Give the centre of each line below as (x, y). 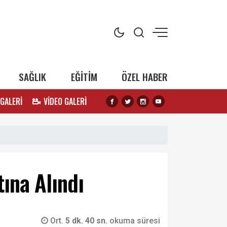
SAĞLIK (33, 77)
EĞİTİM (84, 77)
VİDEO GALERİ (65, 101)
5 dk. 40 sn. (87, 221)
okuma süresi (135, 221)
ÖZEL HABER (144, 77)
